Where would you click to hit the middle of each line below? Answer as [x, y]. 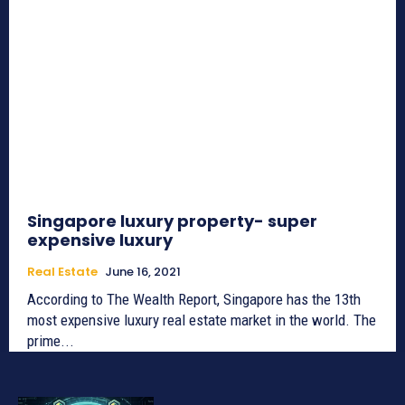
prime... [51, 340]
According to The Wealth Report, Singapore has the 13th [194, 299]
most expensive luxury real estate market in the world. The [190, 320]
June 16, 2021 [143, 271]
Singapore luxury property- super [172, 221]
